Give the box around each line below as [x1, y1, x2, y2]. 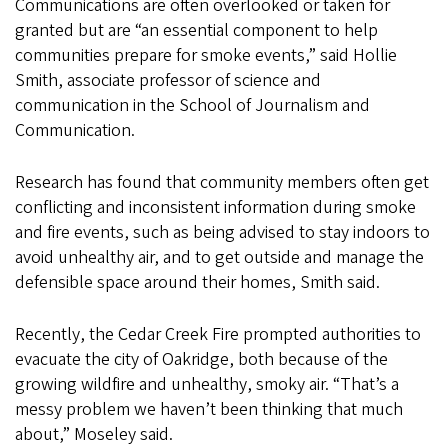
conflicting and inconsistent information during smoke [15, 194, 416, 220]
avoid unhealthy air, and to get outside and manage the [15, 244, 424, 270]
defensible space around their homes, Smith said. [15, 269, 380, 295]
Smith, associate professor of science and [15, 67, 321, 93]
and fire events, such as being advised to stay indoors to [15, 219, 430, 245]
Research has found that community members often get [15, 169, 429, 195]
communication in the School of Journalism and [15, 92, 370, 118]
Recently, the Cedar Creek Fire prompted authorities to [15, 321, 421, 347]
